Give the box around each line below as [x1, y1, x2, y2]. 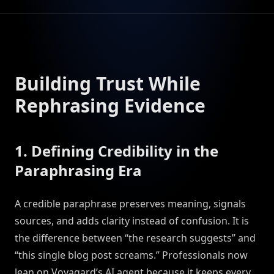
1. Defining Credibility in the [15, 141, 218, 161]
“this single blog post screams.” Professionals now [15, 248, 248, 262]
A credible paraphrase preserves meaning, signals [15, 197, 246, 211]
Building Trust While [15, 71, 201, 97]
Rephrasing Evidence [15, 93, 206, 119]
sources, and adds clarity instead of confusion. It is [15, 214, 249, 228]
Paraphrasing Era [15, 160, 142, 181]
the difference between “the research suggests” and [15, 231, 256, 245]
